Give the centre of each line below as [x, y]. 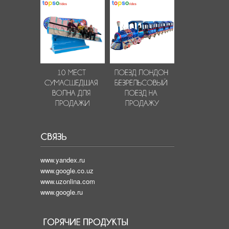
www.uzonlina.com [68, 181]
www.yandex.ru [63, 159]
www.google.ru [62, 192]
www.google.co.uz [68, 170]
